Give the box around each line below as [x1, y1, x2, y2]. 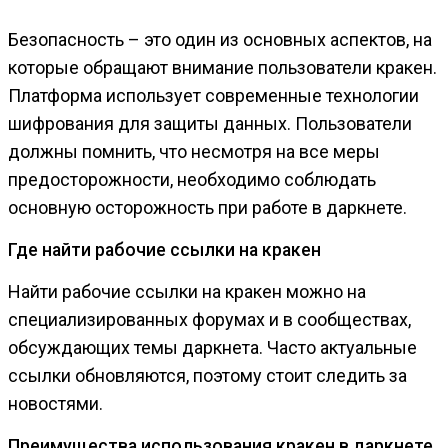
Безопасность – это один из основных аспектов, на [8, 29, 432, 51]
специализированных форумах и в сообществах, [8, 309, 411, 331]
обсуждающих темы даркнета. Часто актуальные [8, 337, 417, 359]
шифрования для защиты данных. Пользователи [8, 113, 412, 135]
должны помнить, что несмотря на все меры [8, 141, 380, 163]
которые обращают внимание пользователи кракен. [8, 57, 437, 79]
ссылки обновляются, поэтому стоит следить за [8, 365, 407, 387]
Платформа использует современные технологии [8, 85, 419, 107]
